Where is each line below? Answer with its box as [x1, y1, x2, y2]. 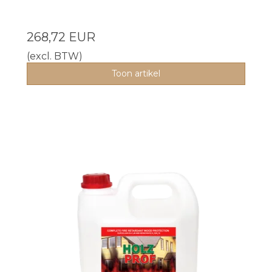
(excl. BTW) [27, 50, 83, 62]
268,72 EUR [27, 29, 95, 44]
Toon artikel [112, 67, 160, 79]
